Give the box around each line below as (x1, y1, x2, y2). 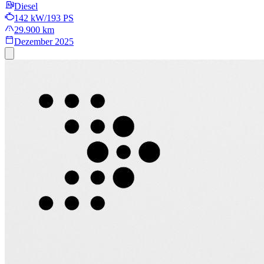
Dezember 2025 (14, 37, 74, 47)
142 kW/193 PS (14, 13, 74, 24)
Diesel (14, 1, 38, 12)
